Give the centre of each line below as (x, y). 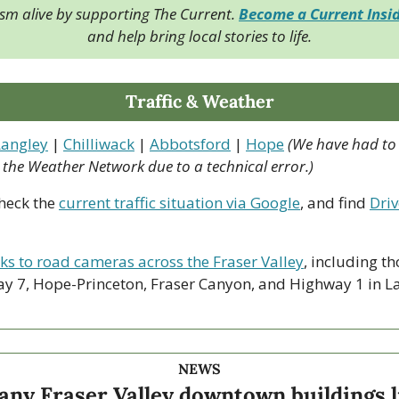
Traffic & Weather (199, 101)
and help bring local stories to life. (199, 36)
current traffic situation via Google (179, 202)
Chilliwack (99, 143)
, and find (335, 202)
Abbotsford (190, 143)
